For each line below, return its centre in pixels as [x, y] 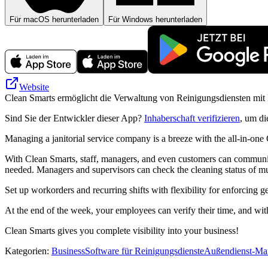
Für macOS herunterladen [54, 19]
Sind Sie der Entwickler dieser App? [74, 118]
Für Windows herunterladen [155, 19]
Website [34, 87]
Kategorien [26, 251]
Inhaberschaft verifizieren [192, 118]
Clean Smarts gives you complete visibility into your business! [122, 230]
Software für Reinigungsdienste [144, 251]
